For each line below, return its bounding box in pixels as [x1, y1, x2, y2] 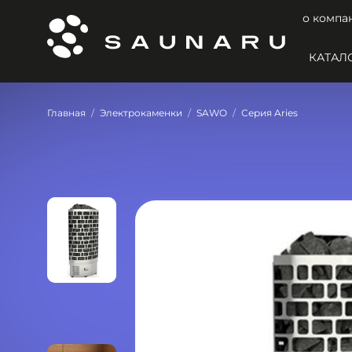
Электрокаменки [100, 107, 182, 119]
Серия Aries [241, 107, 298, 119]
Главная [47, 107, 86, 119]
